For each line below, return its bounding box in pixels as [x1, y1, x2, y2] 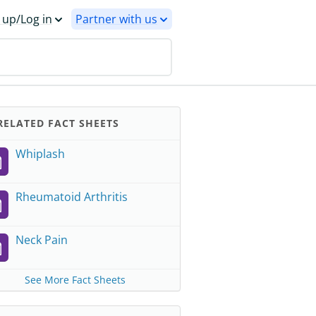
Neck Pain [16, 232, 68, 248]
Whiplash [16, 146, 65, 162]
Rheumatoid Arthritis [16, 189, 128, 205]
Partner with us [75, 11, 157, 27]
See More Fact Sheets [24, 273, 126, 286]
